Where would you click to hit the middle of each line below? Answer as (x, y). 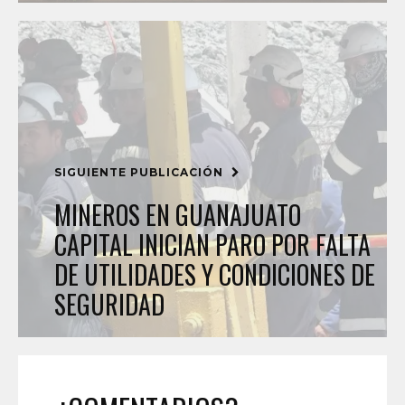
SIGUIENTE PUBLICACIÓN (141, 172)
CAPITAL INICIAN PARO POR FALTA (212, 245)
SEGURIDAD (109, 304)
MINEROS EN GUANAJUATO (178, 215)
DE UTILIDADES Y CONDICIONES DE (215, 274)
